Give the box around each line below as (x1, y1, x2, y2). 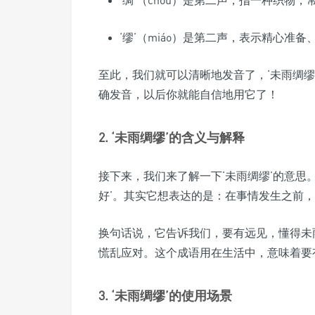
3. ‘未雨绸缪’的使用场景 (98, 287, 232, 303)
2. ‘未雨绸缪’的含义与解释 (98, 129, 245, 145)
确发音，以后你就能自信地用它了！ (98, 86, 278, 101)
